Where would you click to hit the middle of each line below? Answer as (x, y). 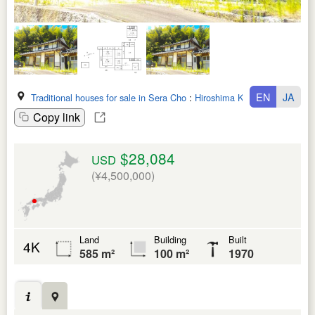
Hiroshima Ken (224, 98)
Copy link (57, 117)
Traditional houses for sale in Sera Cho (109, 98)
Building (170, 240)
